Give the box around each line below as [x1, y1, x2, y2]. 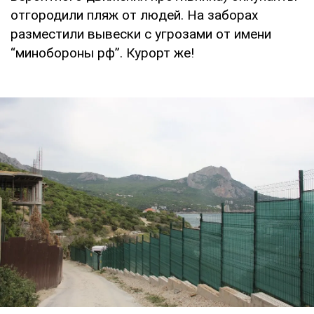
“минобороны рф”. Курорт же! [11, 45, 194, 62]
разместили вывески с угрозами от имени [11, 26, 271, 43]
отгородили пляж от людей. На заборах [11, 7, 258, 24]
